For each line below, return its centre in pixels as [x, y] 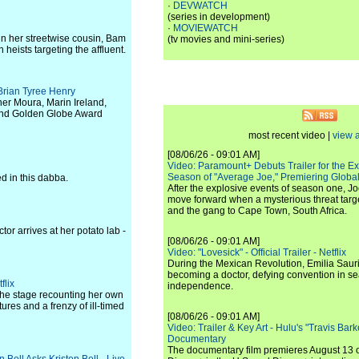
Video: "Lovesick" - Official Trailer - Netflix [257, 252]
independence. [200, 286]
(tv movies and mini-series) [226, 39]
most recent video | [290, 135]
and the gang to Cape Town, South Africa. [257, 211]
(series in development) [219, 17]
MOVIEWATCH [206, 28]
